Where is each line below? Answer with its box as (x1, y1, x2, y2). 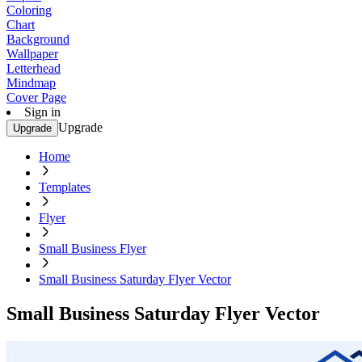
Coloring (6, 3, 52, 17)
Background (6, 32, 69, 46)
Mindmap (6, 76, 56, 90)
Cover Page (6, 90, 66, 104)
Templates (39, 180, 90, 194)
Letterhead (6, 61, 61, 75)
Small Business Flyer (39, 242, 146, 255)
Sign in (24, 105, 61, 119)
